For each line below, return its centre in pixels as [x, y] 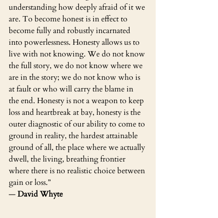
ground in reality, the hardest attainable [74, 136]
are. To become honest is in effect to [69, 19]
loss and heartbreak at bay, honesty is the [76, 112]
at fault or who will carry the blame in [72, 89]
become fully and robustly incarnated [71, 30]
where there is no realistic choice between [78, 171]
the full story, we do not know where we [77, 65]
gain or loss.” [30, 182]
